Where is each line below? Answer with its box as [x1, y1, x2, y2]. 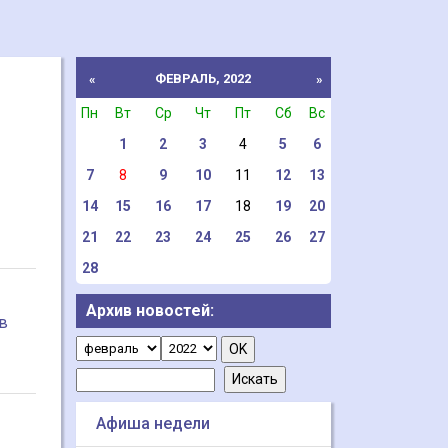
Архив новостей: [86, 301, 214, 320]
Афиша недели [96, 414, 210, 433]
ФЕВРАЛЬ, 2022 [155, 71, 251, 86]
